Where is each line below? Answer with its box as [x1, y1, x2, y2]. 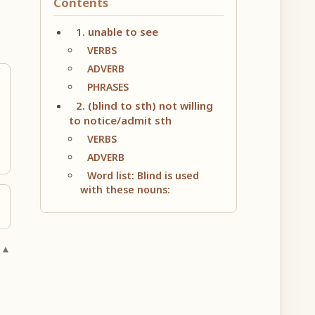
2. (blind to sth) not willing [75, 98, 213, 113]
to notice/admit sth [68, 113, 172, 128]
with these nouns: [79, 183, 170, 197]
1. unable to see [75, 25, 158, 39]
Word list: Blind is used [86, 169, 199, 183]
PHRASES [86, 80, 129, 94]
